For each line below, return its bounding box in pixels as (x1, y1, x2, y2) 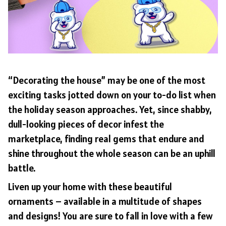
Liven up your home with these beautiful (8, 180, 172, 193)
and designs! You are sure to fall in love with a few (8, 209, 213, 222)
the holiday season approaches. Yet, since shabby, (8, 103, 212, 116)
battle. (8, 162, 35, 175)
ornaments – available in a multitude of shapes (8, 195, 202, 207)
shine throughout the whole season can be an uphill (8, 147, 215, 160)
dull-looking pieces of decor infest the (8, 118, 164, 131)
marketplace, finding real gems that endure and (8, 133, 204, 145)
